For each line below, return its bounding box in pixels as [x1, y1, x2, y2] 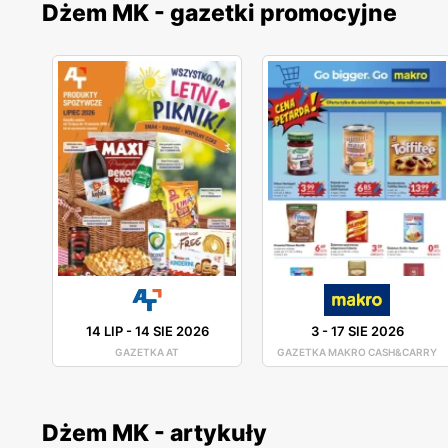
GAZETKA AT [115, 345, 179, 358]
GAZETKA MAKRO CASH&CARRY [277, 345, 437, 358]
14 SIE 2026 [134, 322, 209, 339]
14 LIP [85, 322, 123, 339]
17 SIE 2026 [330, 322, 404, 339]
